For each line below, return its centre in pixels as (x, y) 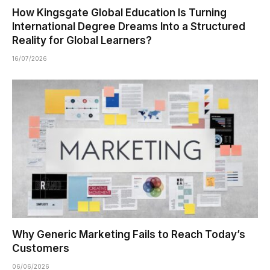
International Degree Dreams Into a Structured (129, 27)
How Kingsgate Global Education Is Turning (119, 13)
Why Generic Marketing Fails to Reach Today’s (129, 234)
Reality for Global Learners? (82, 41)
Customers (41, 248)
